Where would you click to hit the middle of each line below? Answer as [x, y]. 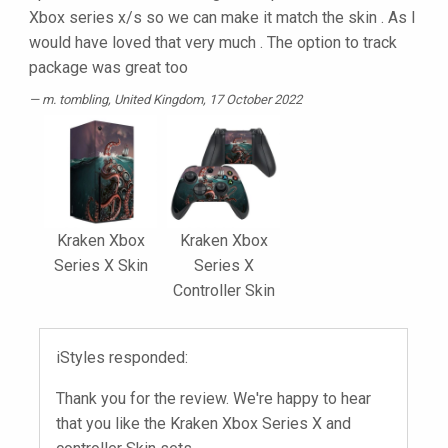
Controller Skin [223, 291]
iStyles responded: [122, 358]
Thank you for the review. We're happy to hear [213, 399]
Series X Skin [100, 266]
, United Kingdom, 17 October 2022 [205, 100]
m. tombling [75, 100]
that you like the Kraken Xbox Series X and [203, 424]
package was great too [108, 68]
